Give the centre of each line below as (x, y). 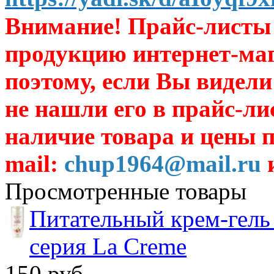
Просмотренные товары (126, 191)
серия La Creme (108, 246)
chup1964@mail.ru (163, 164)
